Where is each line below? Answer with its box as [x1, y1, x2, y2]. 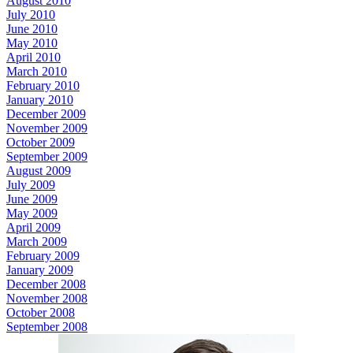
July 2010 [6, 7, 55, 21]
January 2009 [6, 262, 73, 277]
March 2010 [6, 64, 67, 78]
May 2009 [6, 206, 58, 220]
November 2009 [6, 121, 87, 135]
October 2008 [6, 305, 75, 319]
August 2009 [6, 163, 71, 177]
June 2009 [6, 191, 58, 206]
